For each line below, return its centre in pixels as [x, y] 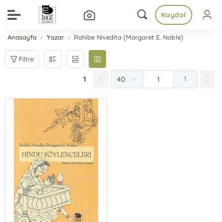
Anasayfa [22, 37]
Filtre [27, 59]
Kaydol [173, 15]
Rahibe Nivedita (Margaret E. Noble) [129, 37]
